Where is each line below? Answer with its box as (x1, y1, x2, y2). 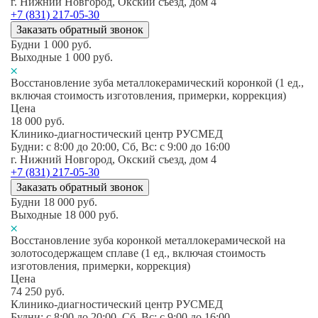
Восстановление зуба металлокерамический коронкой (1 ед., (11, 76, 304, 89)
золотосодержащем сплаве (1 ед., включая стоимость (11, 246, 265, 259)
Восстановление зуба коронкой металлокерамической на (11, 234, 285, 246)
